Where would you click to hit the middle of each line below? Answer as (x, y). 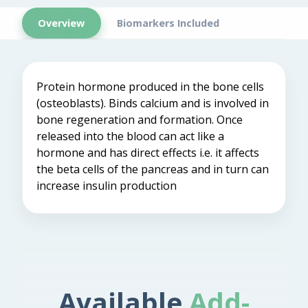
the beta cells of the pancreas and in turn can (153, 169)
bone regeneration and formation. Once (140, 120)
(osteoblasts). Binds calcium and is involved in (153, 103)
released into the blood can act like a (130, 136)
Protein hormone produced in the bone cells (150, 87)
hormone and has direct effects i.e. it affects (148, 153)
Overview (62, 23)
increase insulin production (107, 186)
